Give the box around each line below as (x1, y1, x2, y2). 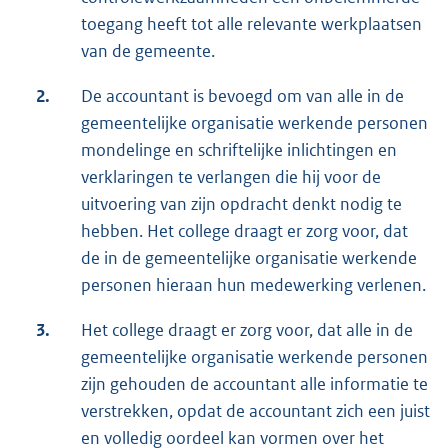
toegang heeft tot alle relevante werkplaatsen (81, 13, 422, 36)
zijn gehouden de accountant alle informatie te (81, 373, 428, 396)
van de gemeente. (81, 40, 215, 63)
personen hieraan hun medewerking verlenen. (81, 274, 426, 297)
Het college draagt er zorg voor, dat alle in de (81, 319, 413, 342)
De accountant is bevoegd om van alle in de (81, 85, 404, 108)
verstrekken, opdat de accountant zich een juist (81, 400, 430, 423)
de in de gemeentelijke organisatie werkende (81, 247, 417, 270)
